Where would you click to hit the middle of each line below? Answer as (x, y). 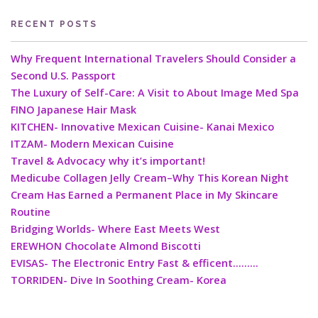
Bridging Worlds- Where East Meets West (115, 229)
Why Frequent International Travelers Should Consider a (153, 59)
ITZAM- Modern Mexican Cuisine (92, 144)
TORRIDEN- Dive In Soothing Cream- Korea (119, 280)
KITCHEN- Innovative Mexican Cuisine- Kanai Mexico (142, 127)
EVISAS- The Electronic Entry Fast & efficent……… (135, 263)
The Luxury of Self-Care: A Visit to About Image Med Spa (155, 93)
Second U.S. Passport (63, 76)
